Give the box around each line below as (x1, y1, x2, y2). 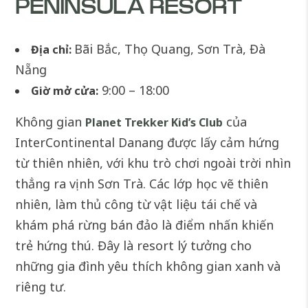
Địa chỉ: (31, 41, 72, 57)
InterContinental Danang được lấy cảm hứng (15, 133, 280, 151)
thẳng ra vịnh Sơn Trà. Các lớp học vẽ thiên (15, 175, 269, 192)
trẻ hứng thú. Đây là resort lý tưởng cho (15, 236, 252, 254)
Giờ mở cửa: (31, 82, 99, 98)
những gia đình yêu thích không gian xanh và (15, 257, 281, 274)
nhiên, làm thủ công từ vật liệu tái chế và (15, 195, 258, 212)
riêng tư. (15, 278, 67, 295)
